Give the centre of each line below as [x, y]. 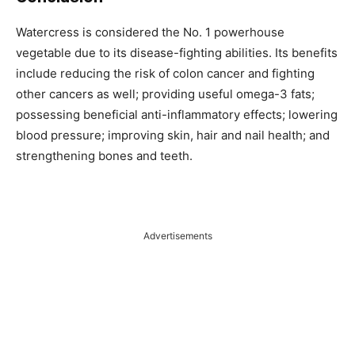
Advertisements [177, 236]
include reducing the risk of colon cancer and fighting [165, 73]
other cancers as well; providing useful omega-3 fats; [165, 94]
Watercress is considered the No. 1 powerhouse [150, 32]
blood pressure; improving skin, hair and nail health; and [173, 135]
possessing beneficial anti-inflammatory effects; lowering [177, 115]
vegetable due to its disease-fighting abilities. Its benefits [177, 53]
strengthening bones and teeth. [104, 156]
